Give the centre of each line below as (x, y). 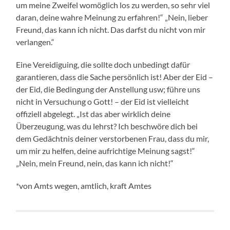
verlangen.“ (35, 42)
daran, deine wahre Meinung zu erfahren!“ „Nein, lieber (112, 17)
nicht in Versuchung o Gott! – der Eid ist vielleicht (103, 102)
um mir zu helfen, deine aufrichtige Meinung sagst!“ (106, 151)
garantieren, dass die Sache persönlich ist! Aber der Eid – (115, 77)
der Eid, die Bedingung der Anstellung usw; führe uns (108, 89)
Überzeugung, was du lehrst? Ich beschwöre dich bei (107, 126)
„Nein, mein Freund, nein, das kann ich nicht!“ (95, 163)
